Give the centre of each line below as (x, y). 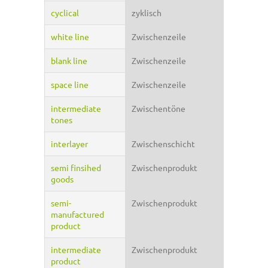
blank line (69, 61)
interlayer (69, 144)
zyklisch (147, 13)
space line (70, 85)
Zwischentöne (159, 109)
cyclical (65, 13)
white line (70, 37)
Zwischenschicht (163, 144)
